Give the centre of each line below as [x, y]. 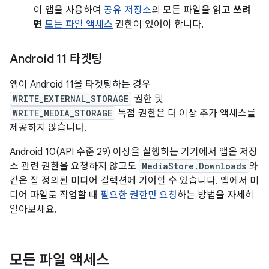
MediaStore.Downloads [194, 166]
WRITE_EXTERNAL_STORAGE [71, 99]
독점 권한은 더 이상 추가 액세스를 [186, 113]
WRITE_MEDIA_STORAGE [62, 113]
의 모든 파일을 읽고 [192, 10]
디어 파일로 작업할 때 [55, 195]
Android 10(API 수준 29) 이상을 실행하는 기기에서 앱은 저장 [134, 152]
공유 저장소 [128, 10]
